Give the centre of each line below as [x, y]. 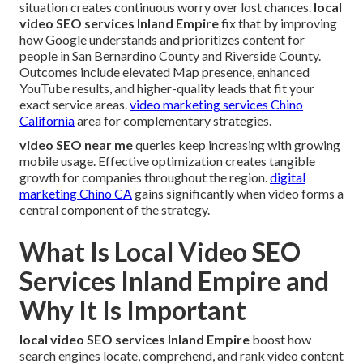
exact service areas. [75, 105]
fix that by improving [278, 23]
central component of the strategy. [115, 210]
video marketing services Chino [216, 105]
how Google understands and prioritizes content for [162, 40]
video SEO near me [76, 145]
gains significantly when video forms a [238, 194]
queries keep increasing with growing [237, 145]
